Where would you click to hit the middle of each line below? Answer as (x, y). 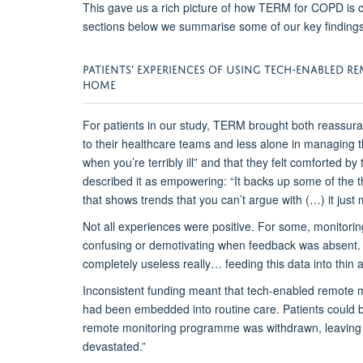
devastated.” (114, 346)
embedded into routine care (205, 309)
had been (109, 309)
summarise (207, 26)
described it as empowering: (156, 181)
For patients (113, 125)
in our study (175, 125)
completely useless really (147, 264)
